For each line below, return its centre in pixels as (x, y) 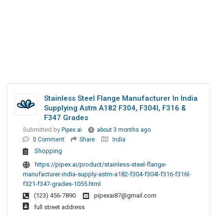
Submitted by (42, 130)
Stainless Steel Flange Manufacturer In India (121, 99)
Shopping (48, 151)
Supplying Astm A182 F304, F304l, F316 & (115, 108)
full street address (59, 207)
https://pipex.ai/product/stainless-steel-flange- (101, 165)
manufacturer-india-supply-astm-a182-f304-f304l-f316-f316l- (107, 174)
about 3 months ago (124, 130)
